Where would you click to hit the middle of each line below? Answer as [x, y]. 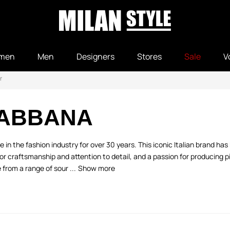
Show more [97, 168]
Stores [149, 56]
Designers [95, 56]
